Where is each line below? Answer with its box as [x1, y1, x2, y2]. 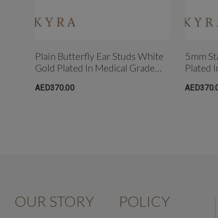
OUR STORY [15, 192, 94, 210]
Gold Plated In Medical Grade [35, 62, 155, 74]
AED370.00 [35, 83, 74, 93]
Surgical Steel [35, 73, 91, 86]
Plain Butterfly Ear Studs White [35, 50, 163, 62]
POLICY [118, 192, 170, 210]
